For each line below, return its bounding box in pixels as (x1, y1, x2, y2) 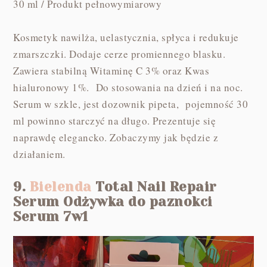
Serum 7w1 (13, 209, 88, 224)
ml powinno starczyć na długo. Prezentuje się (13, 113, 216, 128)
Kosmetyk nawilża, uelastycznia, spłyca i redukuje (13, 30, 239, 44)
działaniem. (13, 147, 70, 161)
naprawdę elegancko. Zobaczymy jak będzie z (13, 130, 219, 144)
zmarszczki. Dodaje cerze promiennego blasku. (13, 46, 229, 61)
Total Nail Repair (91, 179, 217, 194)
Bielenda (29, 179, 92, 194)
